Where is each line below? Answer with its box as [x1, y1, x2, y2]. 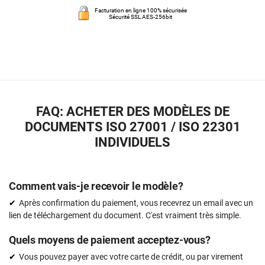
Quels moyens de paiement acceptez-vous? [9, 234, 211, 247]
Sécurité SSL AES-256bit [109, 13, 172, 20]
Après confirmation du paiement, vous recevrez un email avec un [19, 198, 253, 208]
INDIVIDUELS [95, 135, 170, 150]
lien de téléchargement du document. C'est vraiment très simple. [9, 211, 241, 221]
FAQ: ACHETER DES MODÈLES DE [35, 104, 230, 119]
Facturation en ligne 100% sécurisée [94, 7, 187, 14]
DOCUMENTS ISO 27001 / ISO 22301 [24, 119, 241, 135]
